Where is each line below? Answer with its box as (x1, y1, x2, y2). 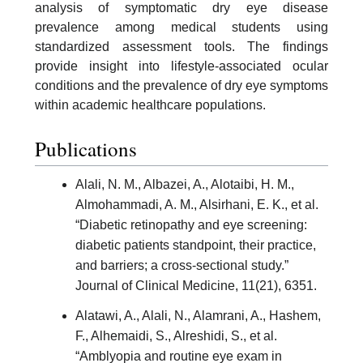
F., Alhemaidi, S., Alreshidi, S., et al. (75, 328, 277, 343)
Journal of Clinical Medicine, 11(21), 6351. (75, 278, 317, 293)
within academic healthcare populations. (35, 97, 266, 112)
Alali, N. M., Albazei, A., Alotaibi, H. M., (75, 177, 294, 191)
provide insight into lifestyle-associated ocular (35, 58, 328, 73)
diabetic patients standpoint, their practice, (75, 237, 316, 252)
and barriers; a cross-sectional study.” (75, 258, 288, 272)
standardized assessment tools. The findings (35, 39, 328, 53)
